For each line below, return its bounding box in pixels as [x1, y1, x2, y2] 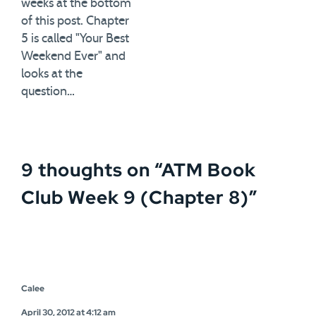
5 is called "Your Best [21, 32, 129, 46]
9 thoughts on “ [21, 158, 162, 183]
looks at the [21, 68, 83, 81]
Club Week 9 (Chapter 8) [21, 186, 249, 210]
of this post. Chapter [21, 15, 129, 28]
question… [21, 85, 75, 99]
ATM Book [162, 158, 256, 183]
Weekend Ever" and [21, 50, 126, 63]
